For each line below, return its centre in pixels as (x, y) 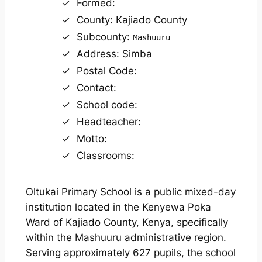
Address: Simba (114, 54)
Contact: (96, 88)
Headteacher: (108, 122)
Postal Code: (106, 71)
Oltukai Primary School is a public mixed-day (130, 192)
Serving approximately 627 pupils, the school (130, 252)
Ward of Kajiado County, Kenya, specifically (127, 222)
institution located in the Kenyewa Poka (118, 207)
